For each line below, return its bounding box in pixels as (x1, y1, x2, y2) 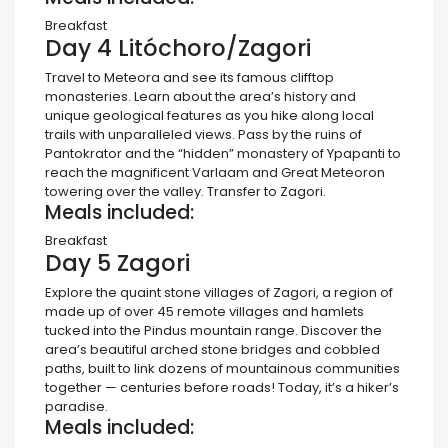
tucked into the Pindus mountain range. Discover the (45, 321, 382, 341)
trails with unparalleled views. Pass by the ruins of (45, 125, 362, 145)
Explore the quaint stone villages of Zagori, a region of (45, 283, 393, 303)
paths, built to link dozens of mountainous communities (45, 359, 400, 379)
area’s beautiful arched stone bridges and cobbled (45, 340, 380, 360)
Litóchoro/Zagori (118, 31, 311, 64)
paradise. (45, 397, 108, 417)
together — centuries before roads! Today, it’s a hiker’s (45, 378, 399, 398)
